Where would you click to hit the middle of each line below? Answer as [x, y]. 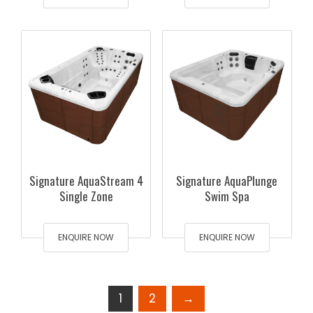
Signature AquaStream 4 [86, 181]
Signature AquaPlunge [227, 181]
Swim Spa [227, 196]
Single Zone [86, 196]
